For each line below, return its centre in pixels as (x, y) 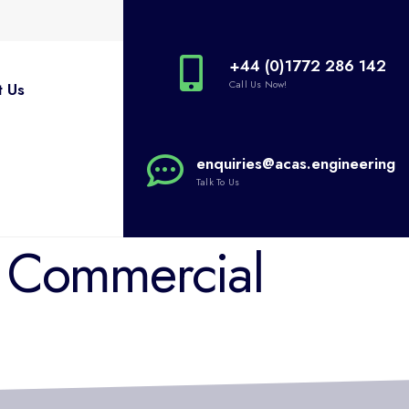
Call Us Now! (258, 84)
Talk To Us (218, 182)
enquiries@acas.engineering (296, 163)
